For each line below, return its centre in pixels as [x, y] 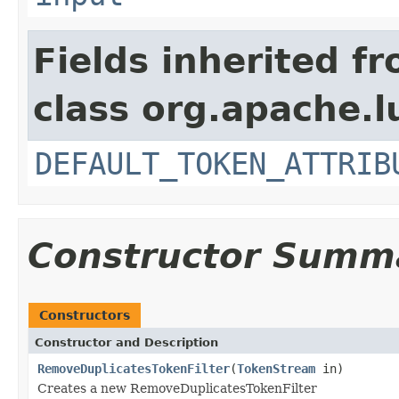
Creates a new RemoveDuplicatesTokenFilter [177, 388]
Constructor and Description [126, 342]
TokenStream [276, 368]
